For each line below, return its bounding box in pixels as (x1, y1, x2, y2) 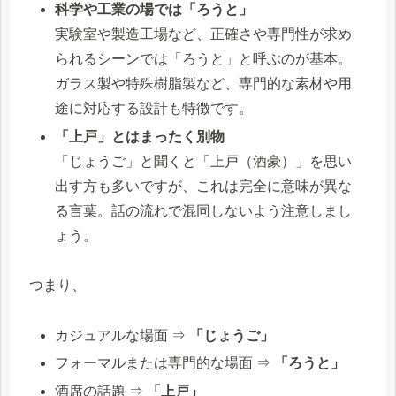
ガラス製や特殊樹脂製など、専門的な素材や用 (55, 76, 353, 92)
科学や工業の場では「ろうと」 (55, 2, 254, 18)
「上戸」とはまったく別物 (55, 128, 225, 144)
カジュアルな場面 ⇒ (55, 328, 190, 344)
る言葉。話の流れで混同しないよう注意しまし (55, 202, 353, 218)
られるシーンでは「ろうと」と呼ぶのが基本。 (55, 51, 353, 67)
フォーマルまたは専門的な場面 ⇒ (55, 355, 275, 371)
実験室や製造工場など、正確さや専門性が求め (55, 27, 353, 42)
